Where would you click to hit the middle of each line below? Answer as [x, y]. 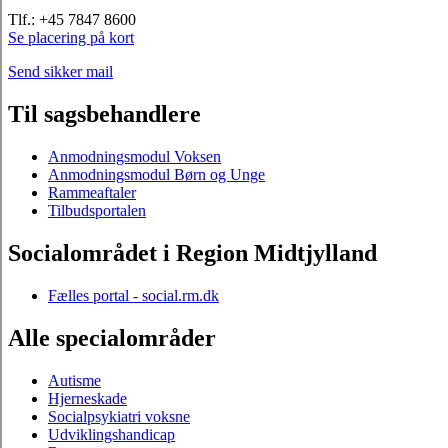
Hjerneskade [87, 398]
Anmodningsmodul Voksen [134, 157]
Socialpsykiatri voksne [119, 416]
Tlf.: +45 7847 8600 [72, 20]
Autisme [74, 380]
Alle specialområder [112, 337]
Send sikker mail [60, 72]
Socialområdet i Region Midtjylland [192, 252]
